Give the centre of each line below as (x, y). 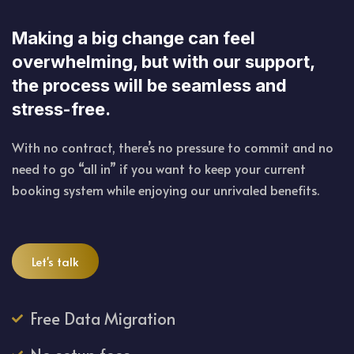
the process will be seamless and (149, 86)
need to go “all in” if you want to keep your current (159, 169)
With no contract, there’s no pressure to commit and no (173, 147)
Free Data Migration (102, 319)
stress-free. (61, 109)
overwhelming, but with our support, (163, 62)
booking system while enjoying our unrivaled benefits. (166, 190)
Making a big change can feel (134, 38)
